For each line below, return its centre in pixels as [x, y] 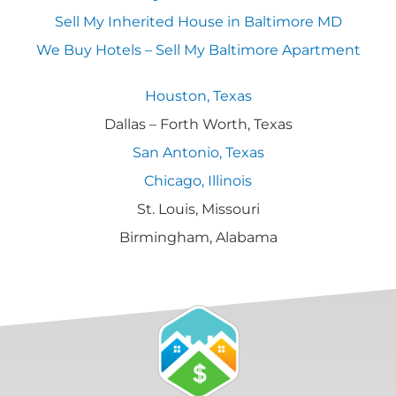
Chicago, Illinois [198, 181]
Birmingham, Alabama [198, 238]
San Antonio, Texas [198, 153]
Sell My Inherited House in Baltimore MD [198, 22]
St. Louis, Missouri [198, 209]
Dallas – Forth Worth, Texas [198, 125]
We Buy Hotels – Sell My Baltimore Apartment [198, 50]
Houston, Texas [198, 96]
